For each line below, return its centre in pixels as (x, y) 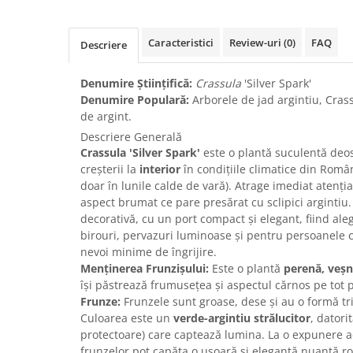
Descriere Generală (131, 137)
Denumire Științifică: (136, 84)
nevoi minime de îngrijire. (149, 252)
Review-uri (256, 43)
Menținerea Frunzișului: (145, 269)
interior (160, 169)
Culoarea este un (127, 318)
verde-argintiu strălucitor (242, 318)
